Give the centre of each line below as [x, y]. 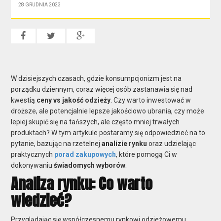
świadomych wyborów [90, 165]
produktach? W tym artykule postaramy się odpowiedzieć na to [108, 132]
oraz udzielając [172, 143]
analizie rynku [125, 143]
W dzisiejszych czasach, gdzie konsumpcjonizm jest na [96, 78]
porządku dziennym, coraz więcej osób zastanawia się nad [102, 89]
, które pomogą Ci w [147, 154]
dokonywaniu [33, 165]
